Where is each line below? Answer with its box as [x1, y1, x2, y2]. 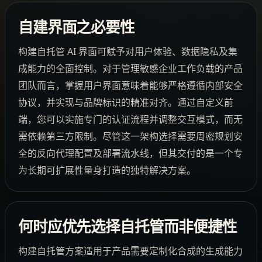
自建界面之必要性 [18, 19, 135, 36]
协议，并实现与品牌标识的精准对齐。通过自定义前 [18, 95, 233, 109]
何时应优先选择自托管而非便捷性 [18, 218, 237, 236]
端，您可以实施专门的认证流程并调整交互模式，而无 [18, 112, 243, 126]
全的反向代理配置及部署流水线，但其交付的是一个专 [18, 146, 243, 160]
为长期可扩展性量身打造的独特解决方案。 [18, 163, 196, 177]
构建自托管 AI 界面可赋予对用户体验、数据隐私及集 [18, 44, 237, 58]
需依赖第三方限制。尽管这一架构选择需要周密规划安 [18, 129, 243, 143]
